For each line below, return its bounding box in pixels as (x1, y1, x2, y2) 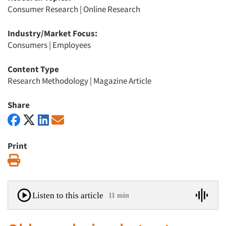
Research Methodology (8, 75, 88, 86)
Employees (52, 39, 91, 50)
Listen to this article (32, 190, 103, 200)
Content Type (8, 64, 59, 75)
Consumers (8, 39, 47, 50)
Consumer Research (8, 4, 78, 15)
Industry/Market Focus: (8, 28, 97, 39)
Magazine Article (93, 75, 151, 86)
